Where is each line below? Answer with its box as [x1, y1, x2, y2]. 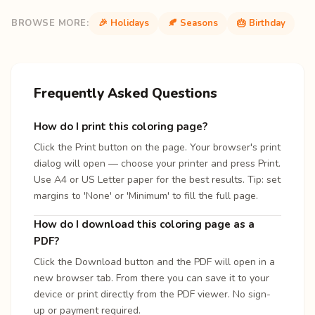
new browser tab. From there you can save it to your [34, 271, 269, 285]
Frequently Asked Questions [34, 84, 217, 103]
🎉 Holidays [98, 17, 149, 30]
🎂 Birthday [236, 17, 285, 30]
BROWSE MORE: [11, 17, 89, 30]
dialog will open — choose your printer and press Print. [34, 156, 281, 170]
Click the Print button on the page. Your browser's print [34, 140, 281, 154]
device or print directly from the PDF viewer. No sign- [34, 287, 271, 301]
